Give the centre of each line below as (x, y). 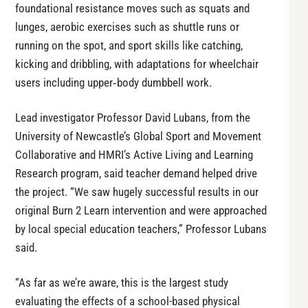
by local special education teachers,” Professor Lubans (141, 230)
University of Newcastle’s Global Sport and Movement (138, 137)
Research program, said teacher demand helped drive (136, 174)
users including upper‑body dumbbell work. (113, 83)
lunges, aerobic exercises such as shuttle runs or (127, 27)
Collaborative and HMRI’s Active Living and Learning (134, 155)
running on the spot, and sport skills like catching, (129, 46)
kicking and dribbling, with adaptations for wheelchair (137, 65)
